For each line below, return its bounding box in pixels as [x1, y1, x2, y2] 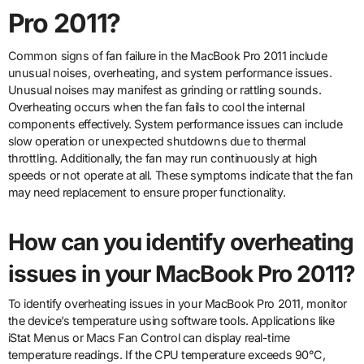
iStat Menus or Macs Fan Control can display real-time [7, 331, 290, 345]
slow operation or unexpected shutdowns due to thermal [7, 133, 305, 148]
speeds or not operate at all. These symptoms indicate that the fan [7, 167, 353, 182]
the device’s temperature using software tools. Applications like [7, 314, 335, 328]
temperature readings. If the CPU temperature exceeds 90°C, [7, 348, 326, 362]
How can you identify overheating [7, 227, 354, 256]
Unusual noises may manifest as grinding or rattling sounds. [7, 82, 322, 97]
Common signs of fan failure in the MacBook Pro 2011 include [7, 48, 327, 63]
